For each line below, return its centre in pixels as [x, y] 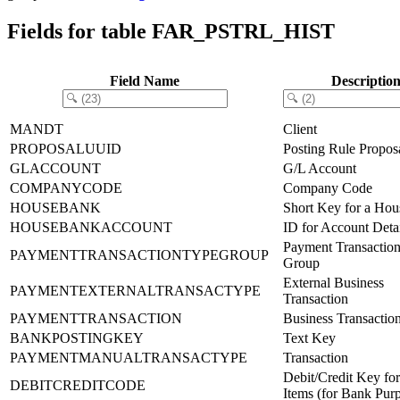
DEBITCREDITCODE [78, 385]
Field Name [145, 80]
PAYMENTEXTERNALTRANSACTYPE [135, 290]
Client [300, 129]
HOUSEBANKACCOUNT [91, 227]
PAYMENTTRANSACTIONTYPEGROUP [139, 254]
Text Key [309, 337]
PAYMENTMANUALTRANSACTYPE [129, 357]
